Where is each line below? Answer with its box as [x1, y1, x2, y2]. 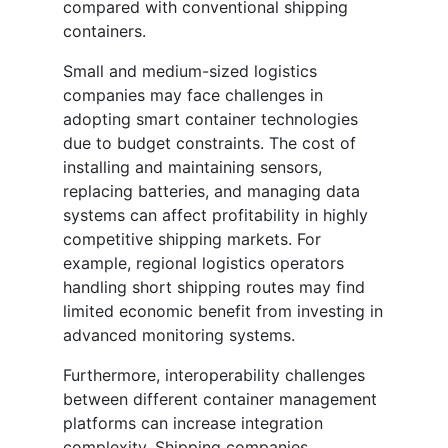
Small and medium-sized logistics [63, 61, 317, 82]
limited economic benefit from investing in [63, 301, 383, 322]
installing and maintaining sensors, [63, 157, 322, 178]
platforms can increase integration [63, 413, 323, 434]
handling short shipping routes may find [63, 277, 365, 298]
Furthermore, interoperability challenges [63, 365, 365, 386]
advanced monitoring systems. [63, 325, 295, 346]
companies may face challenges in [63, 85, 323, 106]
